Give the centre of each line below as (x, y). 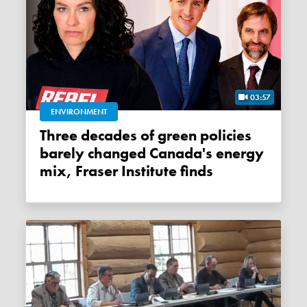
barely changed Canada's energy (152, 154)
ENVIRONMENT (79, 112)
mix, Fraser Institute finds (127, 172)
